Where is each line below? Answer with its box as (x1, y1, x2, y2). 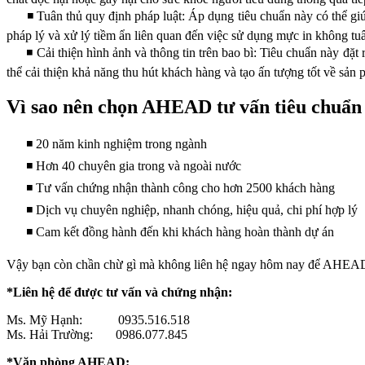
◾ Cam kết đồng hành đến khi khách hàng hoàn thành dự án (7, 225, 334, 240)
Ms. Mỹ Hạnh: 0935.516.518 (7, 313, 190, 328)
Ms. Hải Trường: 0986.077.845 (7, 328, 187, 342)
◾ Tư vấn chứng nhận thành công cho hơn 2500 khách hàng (7, 181, 335, 196)
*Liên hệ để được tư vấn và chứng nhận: (7, 285, 232, 300)
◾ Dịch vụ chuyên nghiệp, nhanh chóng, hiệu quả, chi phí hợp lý (7, 203, 358, 218)
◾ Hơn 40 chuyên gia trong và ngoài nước (7, 159, 241, 174)
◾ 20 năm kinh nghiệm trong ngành (7, 137, 207, 152)
